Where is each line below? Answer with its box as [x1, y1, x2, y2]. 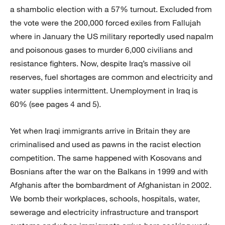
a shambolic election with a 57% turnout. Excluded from [10, 4, 212, 15]
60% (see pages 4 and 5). [10, 99, 101, 109]
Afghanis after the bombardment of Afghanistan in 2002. [10, 180, 211, 190]
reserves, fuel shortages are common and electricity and [10, 72, 212, 82]
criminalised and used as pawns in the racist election [10, 139, 201, 150]
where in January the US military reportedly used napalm [10, 31, 213, 42]
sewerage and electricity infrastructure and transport [10, 207, 198, 217]
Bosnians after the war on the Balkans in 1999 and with [10, 166, 208, 177]
